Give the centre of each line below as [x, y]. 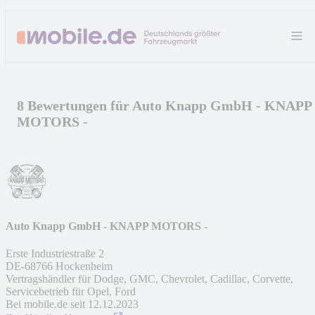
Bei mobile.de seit [45, 304]
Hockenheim [84, 266]
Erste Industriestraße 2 [55, 254]
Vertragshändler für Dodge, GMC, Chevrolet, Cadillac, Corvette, [149, 279]
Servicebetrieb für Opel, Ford [71, 292]
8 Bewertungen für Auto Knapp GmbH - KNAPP [164, 105]
